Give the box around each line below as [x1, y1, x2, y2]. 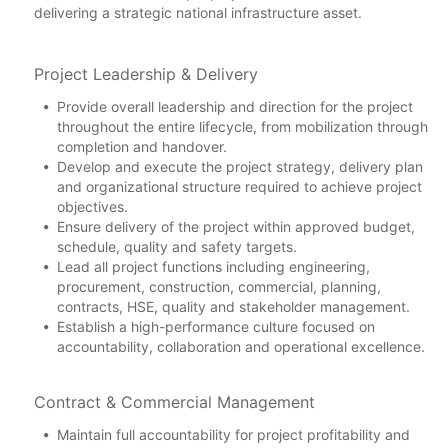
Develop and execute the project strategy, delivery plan [57, 157, 423, 175]
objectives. [57, 197, 128, 215]
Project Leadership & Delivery [34, 63, 258, 84]
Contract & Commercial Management [34, 391, 315, 412]
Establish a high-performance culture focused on [57, 317, 375, 335]
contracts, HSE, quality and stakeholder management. [57, 297, 410, 315]
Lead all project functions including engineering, [57, 257, 370, 275]
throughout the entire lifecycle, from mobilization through [57, 117, 428, 135]
